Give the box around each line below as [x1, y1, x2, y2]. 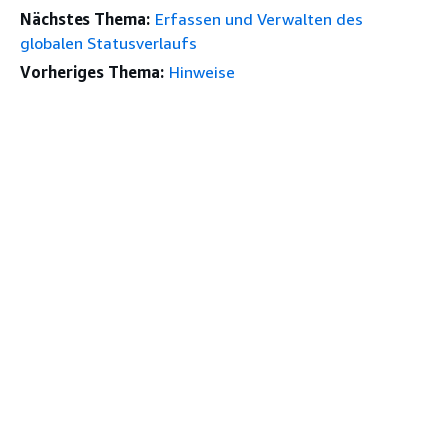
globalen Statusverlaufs [20, 33, 197, 53]
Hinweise [168, 62, 235, 82]
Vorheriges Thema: [20, 62, 164, 82]
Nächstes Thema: [20, 9, 150, 29]
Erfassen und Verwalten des [154, 9, 363, 29]
